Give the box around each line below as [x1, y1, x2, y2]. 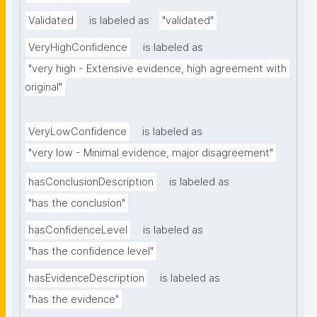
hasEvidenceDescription [28, 272, 144, 285]
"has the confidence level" [28, 245, 154, 258]
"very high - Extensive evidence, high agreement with [28, 62, 287, 76]
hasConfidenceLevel [28, 224, 127, 237]
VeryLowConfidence [28, 125, 127, 139]
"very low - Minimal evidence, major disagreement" [28, 146, 273, 160]
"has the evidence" [28, 293, 119, 306]
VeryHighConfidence [28, 41, 127, 54]
